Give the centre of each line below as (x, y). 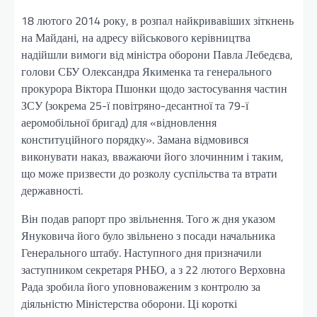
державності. (52, 191)
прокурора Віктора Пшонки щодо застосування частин (154, 89)
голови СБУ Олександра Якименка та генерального (146, 72)
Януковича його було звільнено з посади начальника (148, 236)
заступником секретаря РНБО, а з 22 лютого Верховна (153, 270)
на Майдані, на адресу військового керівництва (136, 38)
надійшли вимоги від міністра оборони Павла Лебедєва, (157, 55)
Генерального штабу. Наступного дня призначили (142, 253)
